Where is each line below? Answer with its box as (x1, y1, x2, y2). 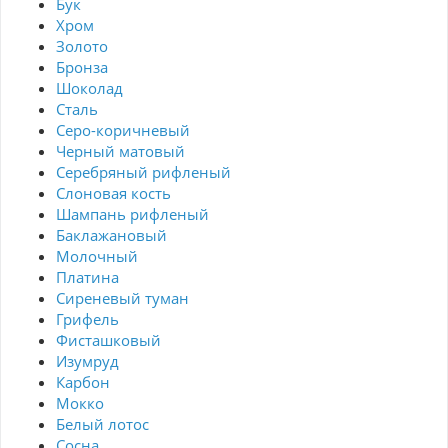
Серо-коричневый (56, 120, 190, 141)
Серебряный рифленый (56, 162, 231, 183)
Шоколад (56, 78, 123, 99)
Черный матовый (56, 141, 185, 162)
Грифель (56, 309, 119, 330)
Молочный (56, 246, 138, 267)
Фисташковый (56, 330, 161, 351)
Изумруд (56, 351, 119, 372)
